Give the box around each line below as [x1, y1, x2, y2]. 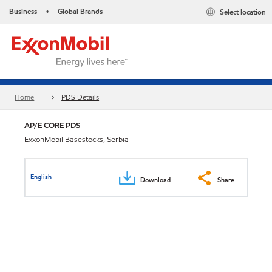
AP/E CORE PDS [24, 120, 80, 131]
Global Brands [58, 6, 103, 16]
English [30, 171, 52, 182]
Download [140, 174, 171, 185]
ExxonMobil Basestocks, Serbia [24, 134, 129, 145]
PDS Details [61, 92, 100, 103]
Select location [220, 7, 266, 18]
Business [9, 6, 37, 16]
